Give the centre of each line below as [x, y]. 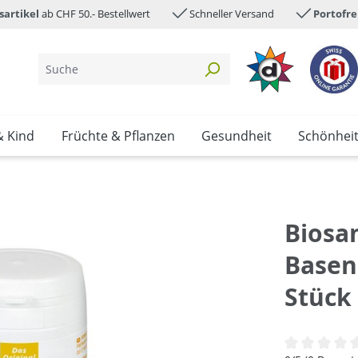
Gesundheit [236, 136]
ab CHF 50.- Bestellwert [95, 14]
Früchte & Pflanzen [118, 136]
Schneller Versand [232, 14]
